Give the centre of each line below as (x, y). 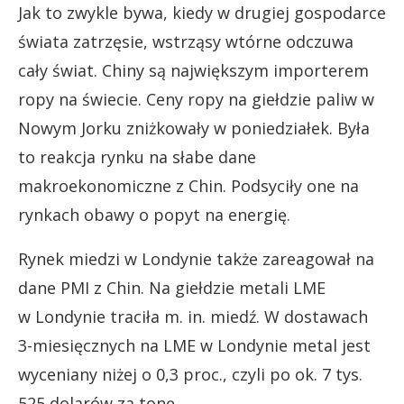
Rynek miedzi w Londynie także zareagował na (196, 258)
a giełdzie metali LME (243, 287)
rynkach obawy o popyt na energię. (154, 214)
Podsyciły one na (295, 185)
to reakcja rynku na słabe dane (137, 156)
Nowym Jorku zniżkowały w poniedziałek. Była (194, 128)
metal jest (329, 345)
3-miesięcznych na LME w (118, 345)
